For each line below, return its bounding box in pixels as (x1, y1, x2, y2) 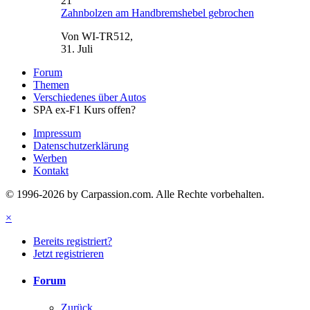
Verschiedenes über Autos (33, 91, 146, 103)
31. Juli (61, 42, 93, 55)
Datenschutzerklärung (33, 139, 129, 152)
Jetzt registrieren (33, 247, 104, 259)
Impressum (33, 127, 81, 139)
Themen (33, 78, 69, 91)
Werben (33, 152, 67, 164)
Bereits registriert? (33, 235, 112, 247)
